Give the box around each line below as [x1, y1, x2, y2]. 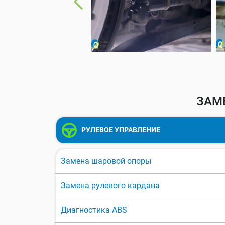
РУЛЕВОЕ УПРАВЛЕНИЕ [80, 125, 160, 134]
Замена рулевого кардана [61, 181, 160, 191]
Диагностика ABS [61, 205, 127, 215]
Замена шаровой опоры [61, 156, 151, 166]
